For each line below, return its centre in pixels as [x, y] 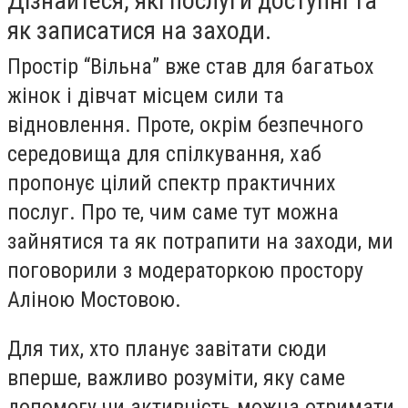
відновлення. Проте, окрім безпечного [185, 125]
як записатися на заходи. [142, 31]
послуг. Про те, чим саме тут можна [173, 212]
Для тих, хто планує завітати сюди [167, 348]
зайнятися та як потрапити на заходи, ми [200, 241]
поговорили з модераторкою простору [185, 270]
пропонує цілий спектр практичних [172, 183]
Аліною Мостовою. [94, 300]
